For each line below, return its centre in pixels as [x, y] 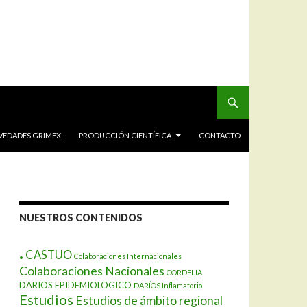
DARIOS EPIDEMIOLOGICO [75, 285]
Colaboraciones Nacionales [92, 271]
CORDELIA [184, 272]
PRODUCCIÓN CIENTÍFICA [125, 135]
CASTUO [49, 255]
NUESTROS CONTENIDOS [81, 218]
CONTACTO [220, 135]
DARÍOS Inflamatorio [168, 285]
